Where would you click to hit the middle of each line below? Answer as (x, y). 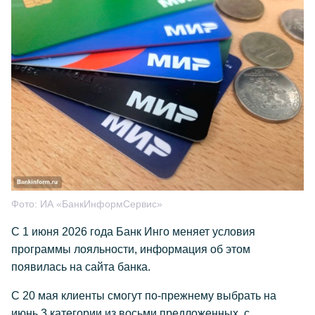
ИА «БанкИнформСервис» (101, 204)
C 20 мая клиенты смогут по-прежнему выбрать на (144, 295)
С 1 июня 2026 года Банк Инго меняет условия (133, 231)
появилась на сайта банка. (81, 266)
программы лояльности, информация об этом (131, 249)
